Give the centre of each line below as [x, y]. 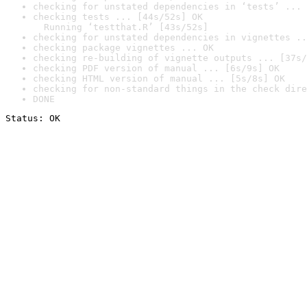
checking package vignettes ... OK [123, 48]
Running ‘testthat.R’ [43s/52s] [121, 27]
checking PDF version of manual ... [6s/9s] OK [156, 68]
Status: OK [33, 118]
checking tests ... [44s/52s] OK [118, 17]
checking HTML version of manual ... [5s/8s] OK [159, 78]
